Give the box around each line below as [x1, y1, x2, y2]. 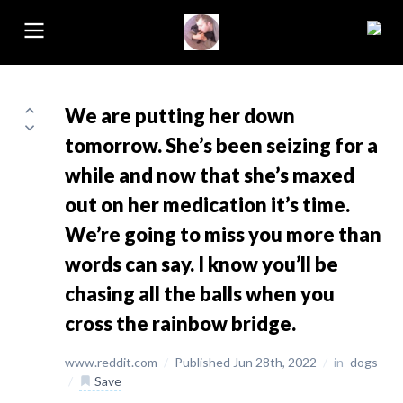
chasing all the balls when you [65, 282, 335, 306]
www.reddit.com [65, 354, 160, 370]
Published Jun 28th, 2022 [175, 354, 319, 370]
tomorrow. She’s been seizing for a [65, 133, 378, 157]
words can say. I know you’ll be [65, 252, 338, 276]
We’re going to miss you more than [65, 222, 381, 246]
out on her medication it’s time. [65, 193, 350, 217]
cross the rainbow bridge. [65, 311, 296, 336]
